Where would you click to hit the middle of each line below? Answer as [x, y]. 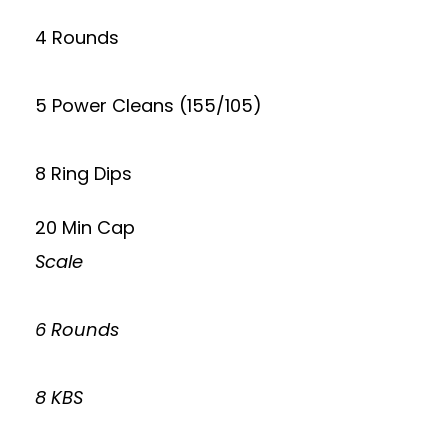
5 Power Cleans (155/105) [148, 105]
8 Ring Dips [83, 173]
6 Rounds [77, 329]
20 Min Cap [85, 227]
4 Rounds [77, 37]
